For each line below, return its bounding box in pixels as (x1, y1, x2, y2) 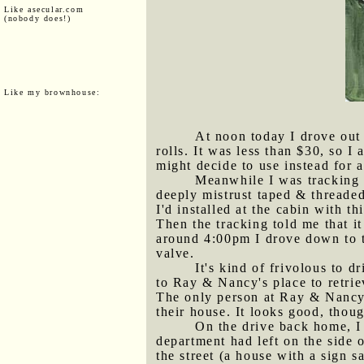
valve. (156, 246, 195, 260)
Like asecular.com (4, 4, 84, 14)
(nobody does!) (4, 13, 71, 23)
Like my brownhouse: (4, 87, 101, 97)
